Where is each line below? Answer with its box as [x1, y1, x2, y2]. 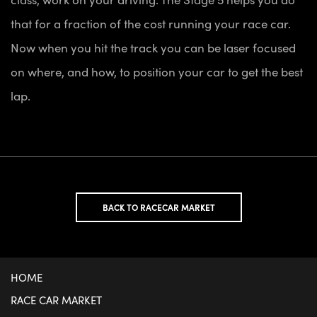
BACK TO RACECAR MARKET [102, 201, 215, 214]
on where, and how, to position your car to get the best [11, 63, 303, 81]
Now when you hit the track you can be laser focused [11, 39, 296, 57]
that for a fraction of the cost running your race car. [11, 15, 291, 33]
